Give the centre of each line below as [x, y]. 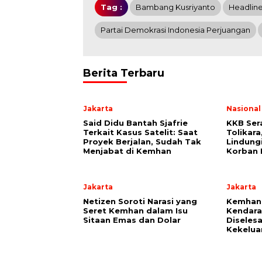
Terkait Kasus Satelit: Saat [140, 132]
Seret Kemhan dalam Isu [135, 211]
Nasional [244, 108]
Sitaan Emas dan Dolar [132, 220]
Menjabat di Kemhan [127, 151]
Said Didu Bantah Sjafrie [135, 123]
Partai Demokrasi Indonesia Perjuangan [175, 30]
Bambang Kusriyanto [175, 7]
